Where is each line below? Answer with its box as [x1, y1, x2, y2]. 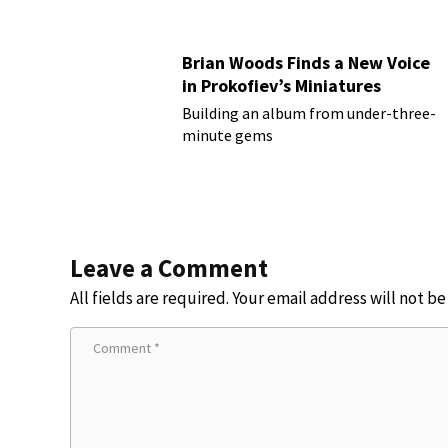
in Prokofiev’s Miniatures [182, 73, 381, 97]
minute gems [182, 124, 273, 145]
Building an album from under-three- [182, 102, 436, 123]
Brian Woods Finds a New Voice [182, 50, 430, 74]
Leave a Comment [70, 251, 268, 284]
